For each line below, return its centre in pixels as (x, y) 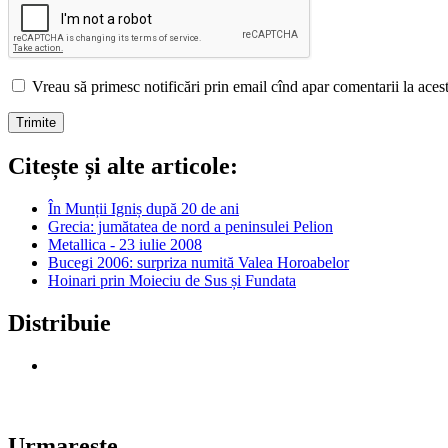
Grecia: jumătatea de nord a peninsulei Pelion (190, 226)
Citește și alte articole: (123, 166)
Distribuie (59, 322)
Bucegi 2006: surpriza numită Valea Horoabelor (198, 262)
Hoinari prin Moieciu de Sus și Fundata (172, 280)
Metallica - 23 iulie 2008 (125, 244)
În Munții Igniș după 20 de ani (143, 208)
